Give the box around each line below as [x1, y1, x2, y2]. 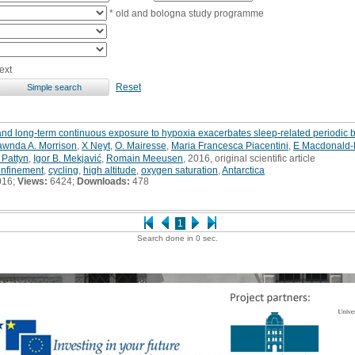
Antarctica [222, 164, 265, 176]
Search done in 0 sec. [137, 233, 218, 242]
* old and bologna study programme [107, 7, 264, 19]
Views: [17, 175, 48, 187]
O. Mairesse [115, 139, 166, 151]
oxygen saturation [141, 164, 218, 176]
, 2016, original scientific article [183, 152, 315, 164]
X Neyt [82, 139, 110, 151]
